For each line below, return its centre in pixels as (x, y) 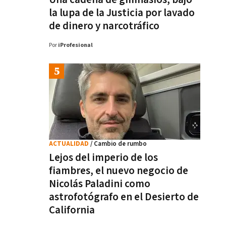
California (72, 210)
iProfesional (75, 45)
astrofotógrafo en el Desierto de (124, 197)
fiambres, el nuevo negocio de (119, 171)
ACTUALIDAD (70, 144)
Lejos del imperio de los (103, 158)
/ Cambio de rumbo (119, 144)
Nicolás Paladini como (100, 184)
